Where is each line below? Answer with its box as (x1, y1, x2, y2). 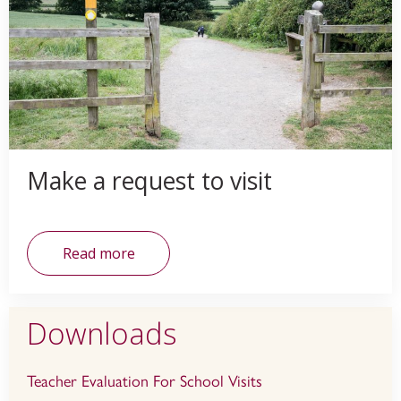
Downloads (27, 313, 177, 354)
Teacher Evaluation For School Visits (27, 371, 262, 392)
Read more (62, 243, 135, 264)
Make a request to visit (27, 165, 272, 198)
